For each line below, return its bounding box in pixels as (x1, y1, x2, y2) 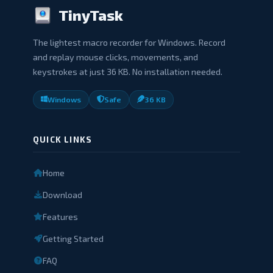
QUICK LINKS (33, 133, 93, 144)
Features (43, 211, 78, 222)
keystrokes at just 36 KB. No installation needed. (33, 66, 222, 77)
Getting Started (43, 233, 104, 244)
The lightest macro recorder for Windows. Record (33, 37, 225, 48)
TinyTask (58, 5, 123, 24)
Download (43, 189, 82, 200)
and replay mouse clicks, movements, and (33, 51, 198, 62)
